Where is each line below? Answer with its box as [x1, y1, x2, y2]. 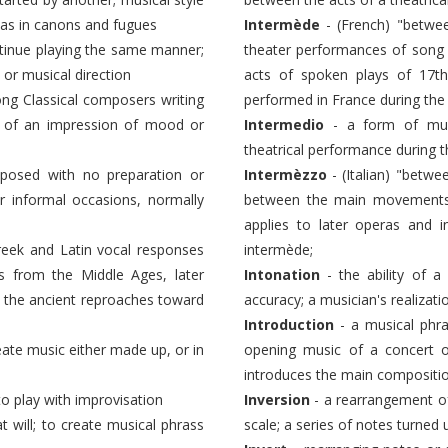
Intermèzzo [244, 165, 327, 184]
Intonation [244, 265, 320, 284]
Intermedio [244, 115, 324, 134]
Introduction [244, 315, 334, 334]
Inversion [244, 390, 310, 409]
